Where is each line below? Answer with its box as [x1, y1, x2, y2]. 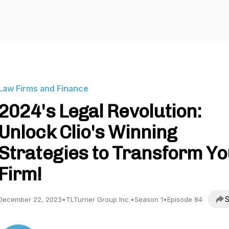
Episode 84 [167, 195, 202, 203]
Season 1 [134, 195, 163, 203]
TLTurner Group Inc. [66, 195, 130, 203]
